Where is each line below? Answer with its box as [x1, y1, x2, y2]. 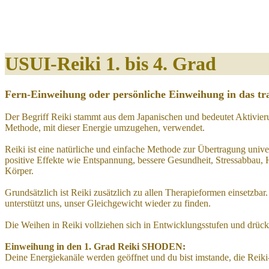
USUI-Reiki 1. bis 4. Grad [5, 53, 216, 75]
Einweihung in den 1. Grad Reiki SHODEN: [5, 241, 186, 252]
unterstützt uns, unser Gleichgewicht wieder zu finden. [5, 198, 211, 208]
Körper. [5, 165, 34, 176]
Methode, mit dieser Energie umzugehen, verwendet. [5, 122, 205, 133]
